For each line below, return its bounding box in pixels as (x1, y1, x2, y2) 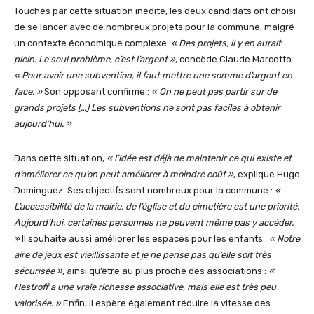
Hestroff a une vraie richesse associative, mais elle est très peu (14, 281, 276, 292)
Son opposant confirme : (42, 86, 151, 97)
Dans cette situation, (14, 152, 107, 163)
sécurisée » (14, 265, 62, 276)
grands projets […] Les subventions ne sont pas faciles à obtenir (14, 102, 280, 113)
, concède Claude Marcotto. (175, 53, 294, 64)
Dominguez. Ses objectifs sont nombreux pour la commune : (14, 184, 275, 196)
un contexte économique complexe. (14, 37, 171, 48)
